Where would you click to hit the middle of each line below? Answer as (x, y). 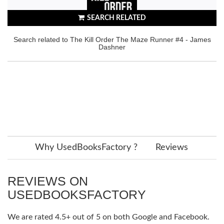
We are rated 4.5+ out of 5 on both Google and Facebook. (108, 217)
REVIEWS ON (48, 181)
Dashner (112, 47)
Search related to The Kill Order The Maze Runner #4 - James (112, 39)
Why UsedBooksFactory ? (86, 147)
